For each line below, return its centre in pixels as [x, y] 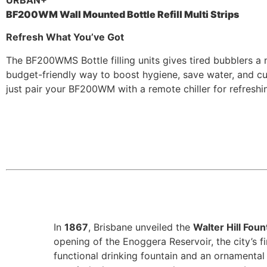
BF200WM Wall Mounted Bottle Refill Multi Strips [122, 15]
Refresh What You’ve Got [65, 37]
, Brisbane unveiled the [141, 227]
